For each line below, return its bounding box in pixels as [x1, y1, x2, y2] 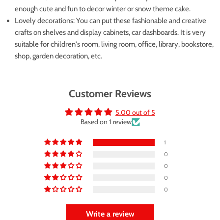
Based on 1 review [80, 117, 132, 126]
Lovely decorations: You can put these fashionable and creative [15, 16, 206, 25]
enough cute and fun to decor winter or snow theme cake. [15, 4, 191, 13]
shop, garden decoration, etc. [15, 51, 102, 60]
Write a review [85, 209, 135, 219]
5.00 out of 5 [115, 108, 155, 117]
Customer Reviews [69, 87, 151, 100]
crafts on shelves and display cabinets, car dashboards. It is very [15, 27, 206, 37]
